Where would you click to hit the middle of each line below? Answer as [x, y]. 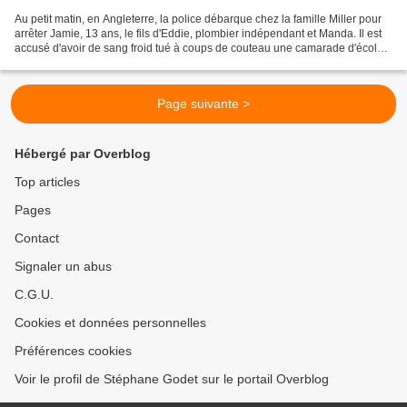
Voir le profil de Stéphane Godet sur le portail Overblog [172, 379]
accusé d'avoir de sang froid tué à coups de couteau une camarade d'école [199, 49]
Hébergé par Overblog [83, 154]
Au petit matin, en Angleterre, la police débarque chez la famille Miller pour [198, 20]
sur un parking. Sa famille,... [83, 63]
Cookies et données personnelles [110, 323]
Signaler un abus [63, 267]
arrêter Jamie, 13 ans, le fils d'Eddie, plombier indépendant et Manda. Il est [198, 34]
